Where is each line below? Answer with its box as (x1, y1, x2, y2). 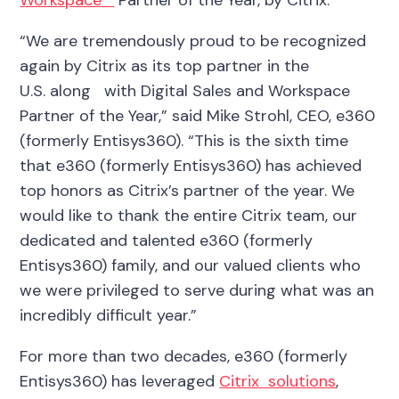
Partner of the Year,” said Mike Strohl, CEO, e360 (20, 104, 376, 126)
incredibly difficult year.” (20, 304, 198, 326)
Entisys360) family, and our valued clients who (20, 254, 362, 276)
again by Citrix (20, 54, 127, 77)
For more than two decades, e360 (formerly (20, 345, 348, 367)
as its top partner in (131, 54, 281, 77)
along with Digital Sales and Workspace (50, 79, 351, 102)
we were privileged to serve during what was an (20, 279, 375, 301)
